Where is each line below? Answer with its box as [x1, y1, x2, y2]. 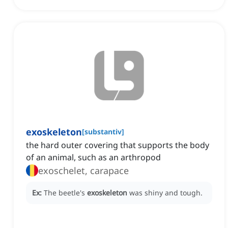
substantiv [84, 127, 122, 137]
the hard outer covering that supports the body [26, 139, 209, 151]
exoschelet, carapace [38, 164, 129, 177]
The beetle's [44, 188, 87, 198]
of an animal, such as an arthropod [26, 152, 161, 163]
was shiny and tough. [129, 188, 203, 198]
